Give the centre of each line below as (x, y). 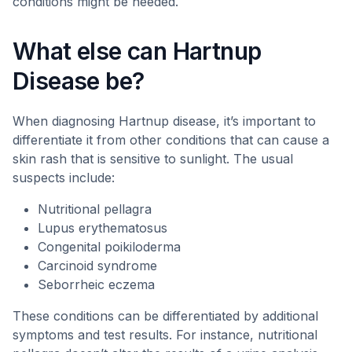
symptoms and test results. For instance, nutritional (165, 335)
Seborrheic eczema (96, 284)
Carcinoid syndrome (97, 266)
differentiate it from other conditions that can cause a (171, 140)
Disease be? (79, 81)
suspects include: (64, 178)
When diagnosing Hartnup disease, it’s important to (164, 121)
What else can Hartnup (137, 51)
